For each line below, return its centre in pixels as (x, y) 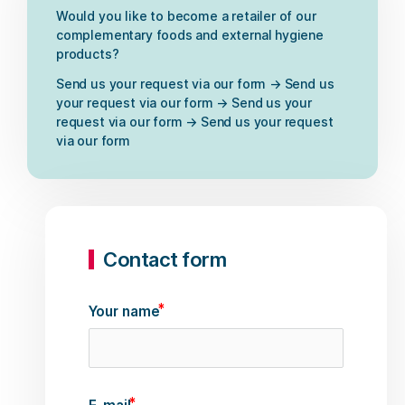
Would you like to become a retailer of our (186, 16)
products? (88, 54)
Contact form (165, 260)
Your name (124, 312)
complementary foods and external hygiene (190, 35)
